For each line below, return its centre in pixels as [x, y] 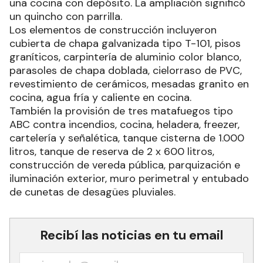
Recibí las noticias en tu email [131, 235]
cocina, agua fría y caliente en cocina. [100, 97]
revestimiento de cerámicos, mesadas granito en [129, 84]
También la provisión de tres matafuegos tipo [121, 111]
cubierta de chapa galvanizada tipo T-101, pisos [125, 43]
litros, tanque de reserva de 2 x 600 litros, [112, 151]
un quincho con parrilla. [66, 16]
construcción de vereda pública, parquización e [125, 165]
